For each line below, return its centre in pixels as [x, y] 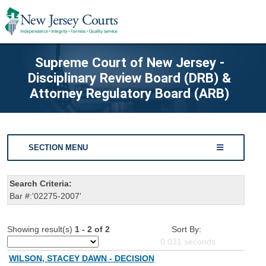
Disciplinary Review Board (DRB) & [129, 77]
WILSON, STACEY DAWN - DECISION [82, 259]
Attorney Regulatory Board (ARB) [129, 93]
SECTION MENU [58, 147]
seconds [199, 242]
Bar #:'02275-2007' [45, 196]
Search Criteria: [41, 184]
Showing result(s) [41, 229]
